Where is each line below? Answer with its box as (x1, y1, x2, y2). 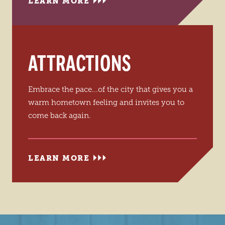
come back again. (28, 111, 91, 120)
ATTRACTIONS (28, 49, 132, 78)
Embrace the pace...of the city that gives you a (28, 85, 193, 94)
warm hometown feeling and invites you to (28, 98, 184, 107)
